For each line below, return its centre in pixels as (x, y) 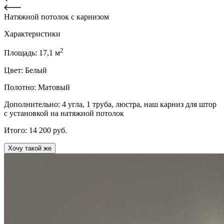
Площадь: (21, 53)
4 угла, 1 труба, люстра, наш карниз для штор (139, 104)
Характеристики (32, 34)
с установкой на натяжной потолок (64, 113)
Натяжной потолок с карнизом (56, 17)
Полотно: (21, 87)
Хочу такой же (30, 148)
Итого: (16, 130)
